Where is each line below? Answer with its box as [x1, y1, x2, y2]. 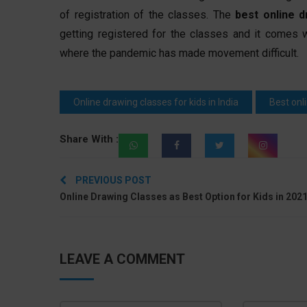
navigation [60, 179, 158, 204]
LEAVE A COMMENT [60, 250, 185, 267]
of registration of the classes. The [60, 8, 236, 21]
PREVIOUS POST [73, 174, 151, 186]
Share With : [60, 132, 119, 145]
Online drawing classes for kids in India [73, 96, 238, 108]
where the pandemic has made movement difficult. [60, 46, 299, 60]
